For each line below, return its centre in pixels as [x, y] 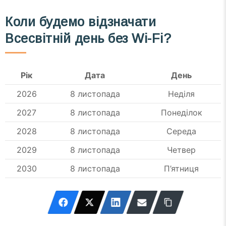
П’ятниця [181, 169]
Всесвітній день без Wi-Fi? [88, 38]
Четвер [181, 150]
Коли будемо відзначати [81, 21]
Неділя [181, 94]
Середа [181, 131]
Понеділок [181, 113]
